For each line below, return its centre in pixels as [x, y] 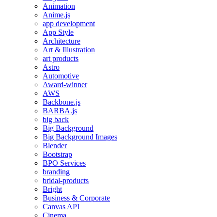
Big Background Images [80, 137]
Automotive [61, 76]
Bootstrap [57, 155]
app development [69, 24]
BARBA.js [60, 111]
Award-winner [65, 85]
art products [61, 59]
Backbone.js [62, 102]
